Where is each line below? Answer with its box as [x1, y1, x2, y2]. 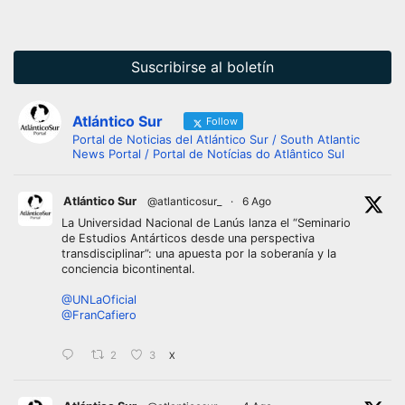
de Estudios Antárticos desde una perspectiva [61, 231, 315, 246]
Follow [203, 114, 238, 127]
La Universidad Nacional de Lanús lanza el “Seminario [61, 216, 351, 231]
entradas [84, 12, 178, 41]
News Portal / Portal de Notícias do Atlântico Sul [72, 146, 344, 162]
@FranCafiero [61, 308, 137, 323]
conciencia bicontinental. [61, 262, 195, 277]
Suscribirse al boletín [131, 58, 274, 77]
